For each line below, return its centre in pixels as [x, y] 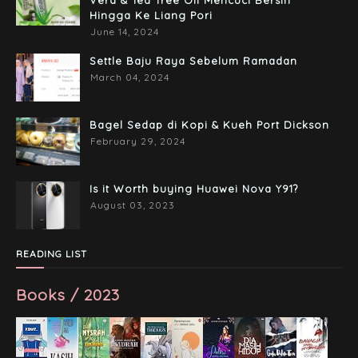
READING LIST [52, 253]
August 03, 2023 [133, 205]
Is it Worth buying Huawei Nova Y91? [194, 188]
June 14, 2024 [125, 31]
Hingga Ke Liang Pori [151, 15]
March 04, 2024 [130, 77]
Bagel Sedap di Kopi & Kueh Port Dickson [209, 124]
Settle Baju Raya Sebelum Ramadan [193, 60]
